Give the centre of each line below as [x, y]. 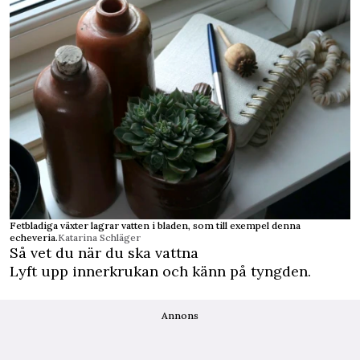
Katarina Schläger [99, 238]
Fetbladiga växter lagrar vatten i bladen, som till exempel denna [155, 226]
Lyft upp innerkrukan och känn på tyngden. [160, 272]
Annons [180, 316]
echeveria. [34, 238]
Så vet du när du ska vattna [104, 253]
